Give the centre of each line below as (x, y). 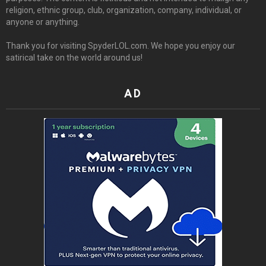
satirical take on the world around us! (74, 57)
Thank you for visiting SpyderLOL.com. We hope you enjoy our (121, 45)
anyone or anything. (43, 22)
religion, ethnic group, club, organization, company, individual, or (124, 10)
